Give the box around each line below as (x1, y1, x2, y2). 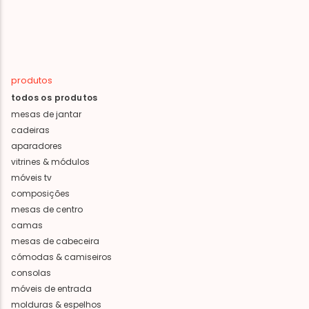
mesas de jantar (11, 108, 81, 120)
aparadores (11, 139, 62, 152)
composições (11, 187, 70, 199)
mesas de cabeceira (11, 235, 99, 247)
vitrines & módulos (11, 155, 90, 168)
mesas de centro (11, 203, 83, 215)
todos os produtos (11, 91, 98, 103)
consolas (11, 266, 51, 279)
